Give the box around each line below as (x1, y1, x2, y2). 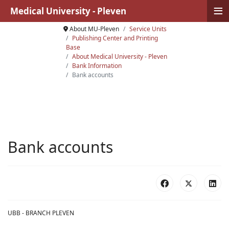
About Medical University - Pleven (72, 52, 167, 61)
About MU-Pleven (69, 25, 119, 33)
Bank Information (72, 61, 122, 70)
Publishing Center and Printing (72, 34, 158, 42)
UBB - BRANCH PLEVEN (8, 209, 74, 217)
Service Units (129, 25, 167, 33)
